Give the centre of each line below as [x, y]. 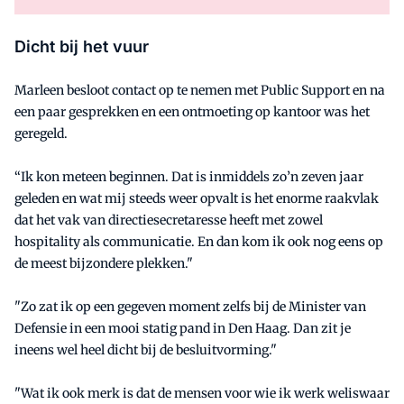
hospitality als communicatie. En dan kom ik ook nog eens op [199, 242]
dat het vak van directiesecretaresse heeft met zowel [169, 220]
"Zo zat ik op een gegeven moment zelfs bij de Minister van [190, 307]
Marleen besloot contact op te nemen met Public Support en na [200, 91]
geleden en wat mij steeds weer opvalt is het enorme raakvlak [197, 199]
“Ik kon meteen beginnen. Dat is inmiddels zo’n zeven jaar [189, 177]
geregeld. [41, 134]
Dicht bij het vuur [82, 47]
